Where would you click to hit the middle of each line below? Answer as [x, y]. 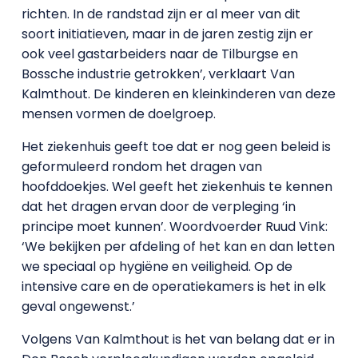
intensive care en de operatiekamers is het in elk [173, 286]
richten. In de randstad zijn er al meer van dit [161, 14]
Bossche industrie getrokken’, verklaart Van [158, 74]
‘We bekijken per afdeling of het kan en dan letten [178, 247]
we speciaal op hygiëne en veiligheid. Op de [157, 267]
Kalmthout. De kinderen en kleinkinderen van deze [178, 94]
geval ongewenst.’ [78, 306]
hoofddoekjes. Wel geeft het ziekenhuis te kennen [177, 187]
